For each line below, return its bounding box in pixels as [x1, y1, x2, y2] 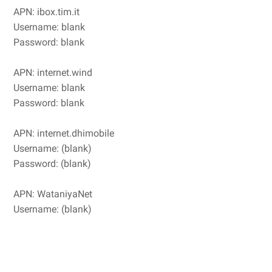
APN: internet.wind [13, 66, 92, 78]
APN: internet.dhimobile [13, 127, 114, 139]
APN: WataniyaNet [13, 188, 92, 200]
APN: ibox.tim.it [13, 5, 80, 18]
